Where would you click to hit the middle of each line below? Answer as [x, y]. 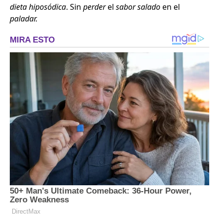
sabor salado [138, 7]
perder [94, 7]
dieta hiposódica [38, 7]
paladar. [24, 18]
